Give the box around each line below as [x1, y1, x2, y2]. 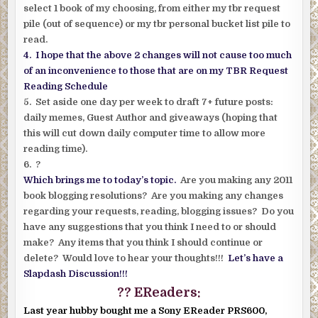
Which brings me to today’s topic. [23, 175, 177, 186]
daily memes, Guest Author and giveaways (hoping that [23, 112, 278, 124]
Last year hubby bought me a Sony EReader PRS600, [23, 305, 268, 317]
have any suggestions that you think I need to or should [23, 221, 277, 233]
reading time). [23, 143, 88, 155]
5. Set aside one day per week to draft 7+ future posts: [23, 97, 274, 108]
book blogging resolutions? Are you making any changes [23, 190, 284, 202]
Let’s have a [228, 253, 284, 264]
